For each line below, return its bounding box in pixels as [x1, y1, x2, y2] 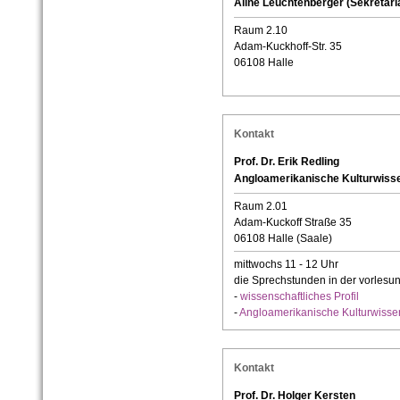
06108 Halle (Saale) [233, 232, 332, 246]
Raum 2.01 [233, 200, 287, 213]
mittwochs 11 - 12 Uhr [233, 258, 338, 271]
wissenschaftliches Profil [239, 290, 359, 304]
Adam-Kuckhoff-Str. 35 [233, 40, 342, 54]
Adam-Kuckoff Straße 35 [233, 216, 352, 229]
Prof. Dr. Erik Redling [233, 155, 339, 169]
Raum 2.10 [233, 24, 287, 37]
